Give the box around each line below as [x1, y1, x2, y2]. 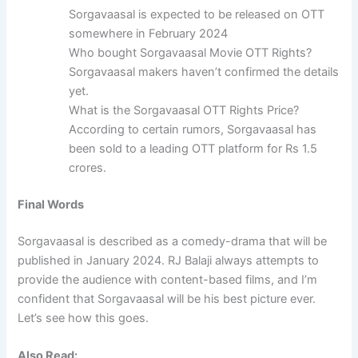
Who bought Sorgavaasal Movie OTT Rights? [69, 46, 312, 61]
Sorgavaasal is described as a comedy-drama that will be [18, 233, 328, 249]
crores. [69, 161, 107, 176]
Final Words [18, 197, 85, 212]
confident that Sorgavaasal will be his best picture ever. [18, 291, 316, 306]
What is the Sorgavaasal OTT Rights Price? [69, 103, 300, 118]
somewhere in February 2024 [69, 26, 229, 42]
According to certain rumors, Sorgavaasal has [69, 122, 317, 137]
